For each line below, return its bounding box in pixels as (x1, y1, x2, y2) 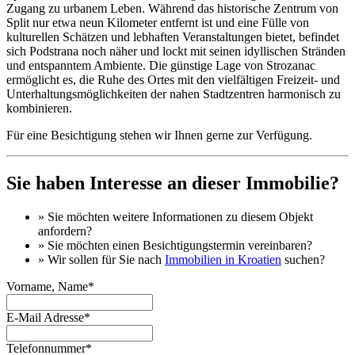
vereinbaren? (245, 238, 312, 252)
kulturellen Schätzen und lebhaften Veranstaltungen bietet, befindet (6, 30, 339, 44)
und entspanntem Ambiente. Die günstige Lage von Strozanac (6, 59, 315, 73)
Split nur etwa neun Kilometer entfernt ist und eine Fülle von (6, 16, 309, 30)
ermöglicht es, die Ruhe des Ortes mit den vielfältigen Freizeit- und (6, 73, 340, 87)
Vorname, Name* (6, 279, 94, 293)
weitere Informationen (113, 209, 223, 223)
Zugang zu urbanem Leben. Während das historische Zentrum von (6, 2, 338, 16)
